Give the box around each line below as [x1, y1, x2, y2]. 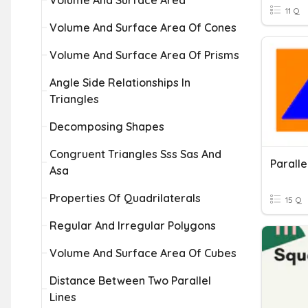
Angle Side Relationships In [49, 76, 190, 89]
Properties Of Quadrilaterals [49, 191, 201, 205]
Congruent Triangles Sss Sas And [49, 147, 221, 161]
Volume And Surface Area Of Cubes [49, 246, 236, 260]
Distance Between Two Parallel [49, 274, 211, 287]
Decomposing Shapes [49, 120, 164, 133]
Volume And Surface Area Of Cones [49, 21, 236, 34]
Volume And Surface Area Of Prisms [49, 48, 239, 62]
